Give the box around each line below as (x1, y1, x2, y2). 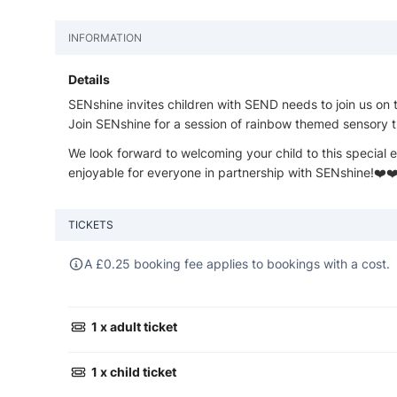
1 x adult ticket (89, 319, 178, 335)
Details (68, 72, 110, 88)
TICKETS (68, 218, 113, 232)
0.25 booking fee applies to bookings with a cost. (103, 256, 390, 272)
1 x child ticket (89, 364, 177, 380)
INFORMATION (68, 31, 142, 44)
